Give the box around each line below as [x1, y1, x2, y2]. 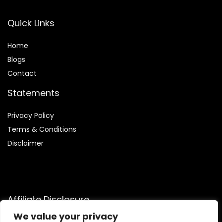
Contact [7, 68, 37, 79]
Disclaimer [7, 138, 44, 149]
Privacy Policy [7, 111, 54, 121]
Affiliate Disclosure [7, 193, 89, 206]
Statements [7, 87, 59, 100]
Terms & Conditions [7, 124, 76, 135]
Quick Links [7, 17, 55, 30]
